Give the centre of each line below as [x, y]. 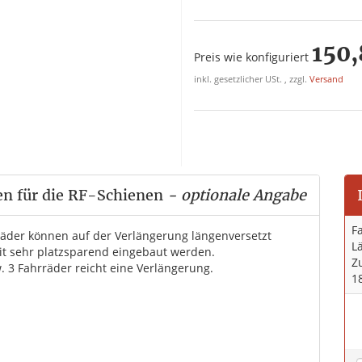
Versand [326, 79]
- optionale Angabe [235, 195]
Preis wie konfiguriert [251, 57]
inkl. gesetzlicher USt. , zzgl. [252, 79]
